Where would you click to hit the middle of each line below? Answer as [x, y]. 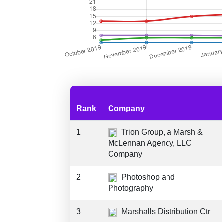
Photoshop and [147, 177]
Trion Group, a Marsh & [161, 132]
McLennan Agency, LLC [150, 143]
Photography [131, 188]
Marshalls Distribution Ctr [165, 211]
